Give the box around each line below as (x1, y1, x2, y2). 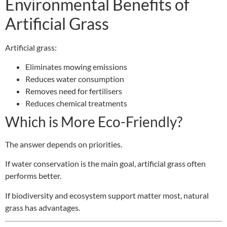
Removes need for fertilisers (25, 86, 122, 96)
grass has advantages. (5, 202, 80, 212)
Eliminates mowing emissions (25, 61, 127, 71)
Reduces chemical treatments (25, 98, 127, 108)
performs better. (5, 171, 61, 181)
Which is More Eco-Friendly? (5, 112, 182, 130)
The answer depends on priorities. (5, 139, 122, 149)
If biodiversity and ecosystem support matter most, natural (5, 190, 209, 200)
